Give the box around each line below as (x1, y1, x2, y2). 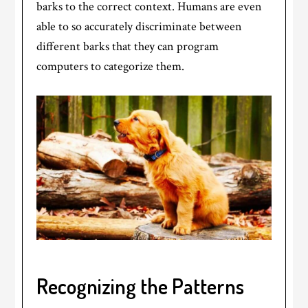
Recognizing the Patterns (36, 273, 245, 300)
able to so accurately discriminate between (36, 19, 243, 35)
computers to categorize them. (36, 58, 185, 75)
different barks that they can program (36, 38, 219, 55)
